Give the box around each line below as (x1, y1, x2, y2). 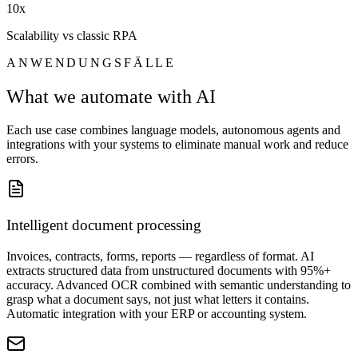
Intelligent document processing (6, 217, 201, 234)
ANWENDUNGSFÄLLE (6, 55, 177, 70)
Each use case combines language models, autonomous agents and (6, 123, 340, 137)
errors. (6, 152, 38, 166)
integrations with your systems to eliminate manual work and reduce (6, 137, 348, 152)
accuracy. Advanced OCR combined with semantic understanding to (6, 277, 351, 292)
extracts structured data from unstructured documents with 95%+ (6, 263, 331, 277)
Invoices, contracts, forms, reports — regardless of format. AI (6, 249, 314, 263)
